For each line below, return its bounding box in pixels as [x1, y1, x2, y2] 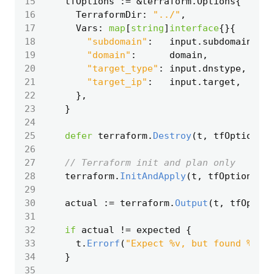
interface [169, 22, 219, 34]
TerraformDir [76, 9, 142, 20]
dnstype [202, 62, 241, 74]
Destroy [153, 130, 191, 141]
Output [175, 197, 208, 209]
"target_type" [87, 62, 158, 74]
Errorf [87, 237, 120, 249]
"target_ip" [87, 76, 147, 87]
